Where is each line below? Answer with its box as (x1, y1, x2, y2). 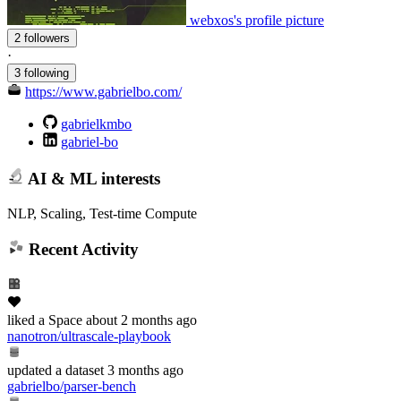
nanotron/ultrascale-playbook (7, 328, 171, 344)
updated (7, 362, 52, 378)
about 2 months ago (86, 311, 197, 328)
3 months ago (107, 362, 183, 378)
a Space (35, 311, 82, 328)
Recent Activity (23, 240, 139, 260)
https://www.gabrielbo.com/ (25, 84, 182, 100)
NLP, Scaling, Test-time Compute (7, 205, 197, 221)
